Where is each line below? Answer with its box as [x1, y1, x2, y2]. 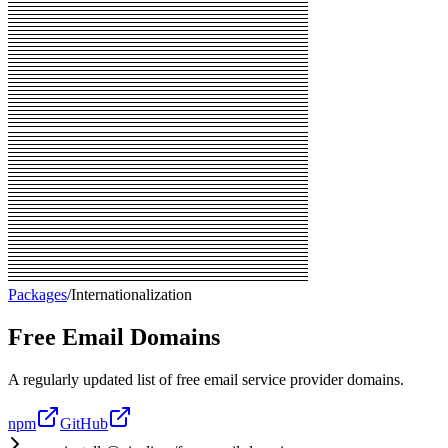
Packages [8, 285, 67, 303]
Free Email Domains [8, 323, 220, 350]
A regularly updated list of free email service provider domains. [8, 370, 404, 388]
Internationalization [71, 285, 192, 303]
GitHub [60, 414, 108, 432]
